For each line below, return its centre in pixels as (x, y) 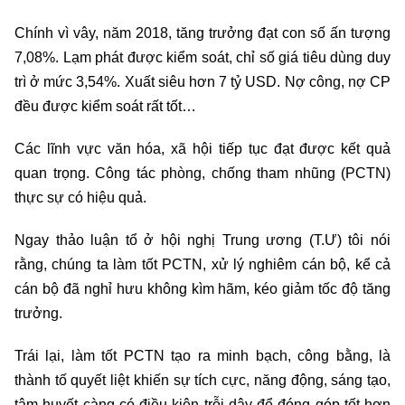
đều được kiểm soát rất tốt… (105, 106)
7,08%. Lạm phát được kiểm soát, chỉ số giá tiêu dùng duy (202, 57)
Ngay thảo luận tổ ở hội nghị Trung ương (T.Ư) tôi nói (202, 240)
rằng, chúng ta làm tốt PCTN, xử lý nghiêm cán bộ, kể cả (202, 264)
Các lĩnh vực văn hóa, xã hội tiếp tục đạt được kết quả (202, 148)
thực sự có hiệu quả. (80, 197)
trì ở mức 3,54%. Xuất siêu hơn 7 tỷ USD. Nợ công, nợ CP (202, 81)
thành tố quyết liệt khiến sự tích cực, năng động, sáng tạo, (202, 380)
